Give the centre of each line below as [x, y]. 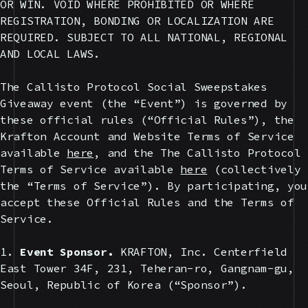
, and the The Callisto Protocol [197, 152]
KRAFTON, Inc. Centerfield [200, 251]
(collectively [254, 169]
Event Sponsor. [67, 251]
